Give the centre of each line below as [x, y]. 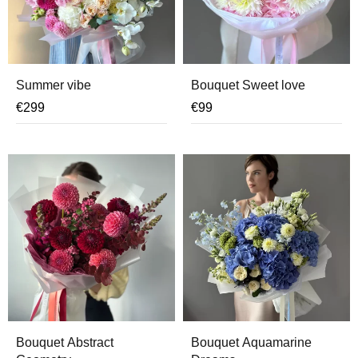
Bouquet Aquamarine [251, 342]
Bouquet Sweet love [248, 85]
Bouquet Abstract [65, 342]
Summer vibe [54, 85]
